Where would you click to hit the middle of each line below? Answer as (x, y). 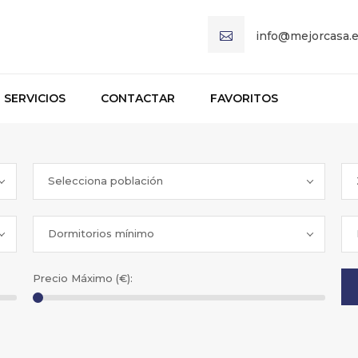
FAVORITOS (244, 98)
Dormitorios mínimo (101, 233)
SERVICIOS (35, 98)
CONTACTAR (138, 98)
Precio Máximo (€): (82, 278)
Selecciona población (105, 181)
